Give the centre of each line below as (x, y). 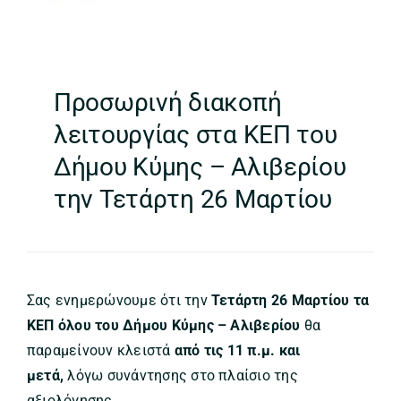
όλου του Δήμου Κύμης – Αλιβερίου (179, 326)
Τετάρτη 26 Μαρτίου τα (290, 301)
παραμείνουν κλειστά (100, 351)
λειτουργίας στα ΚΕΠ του (195, 135)
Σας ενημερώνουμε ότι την (119, 301)
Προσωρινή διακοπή (167, 103)
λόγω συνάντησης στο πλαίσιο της (183, 376)
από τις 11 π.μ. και (237, 351)
